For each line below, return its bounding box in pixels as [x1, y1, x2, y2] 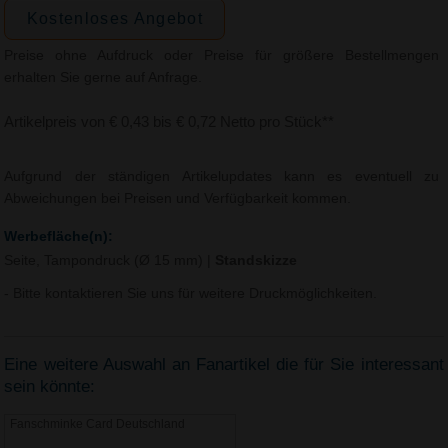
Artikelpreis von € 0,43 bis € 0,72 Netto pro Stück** [4, 113, 335, 131]
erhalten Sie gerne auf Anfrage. [4, 70, 203, 86]
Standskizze [215, 253, 298, 269]
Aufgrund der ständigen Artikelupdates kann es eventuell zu [4, 169, 440, 185]
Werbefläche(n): [4, 228, 114, 244]
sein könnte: [4, 376, 96, 396]
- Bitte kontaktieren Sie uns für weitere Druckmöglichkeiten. [4, 286, 378, 301]
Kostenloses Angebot [26, 9, 204, 27]
